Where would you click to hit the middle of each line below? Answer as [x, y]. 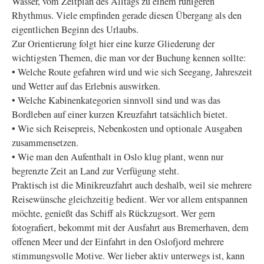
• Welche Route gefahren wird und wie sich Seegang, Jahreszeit [132, 72]
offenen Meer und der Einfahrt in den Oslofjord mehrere [118, 242]
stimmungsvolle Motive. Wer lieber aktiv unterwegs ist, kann [128, 256]
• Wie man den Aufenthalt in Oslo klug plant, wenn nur [118, 157]
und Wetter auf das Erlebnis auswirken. [86, 86]
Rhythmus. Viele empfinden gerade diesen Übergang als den [127, 15]
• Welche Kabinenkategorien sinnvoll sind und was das [116, 100]
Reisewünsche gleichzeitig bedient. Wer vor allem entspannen [130, 199]
